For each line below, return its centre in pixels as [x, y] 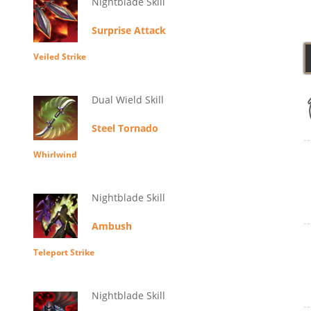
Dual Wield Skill [127, 100]
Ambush [111, 226]
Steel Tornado [125, 128]
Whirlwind [55, 155]
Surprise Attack [128, 31]
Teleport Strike [64, 253]
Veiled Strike [59, 57]
